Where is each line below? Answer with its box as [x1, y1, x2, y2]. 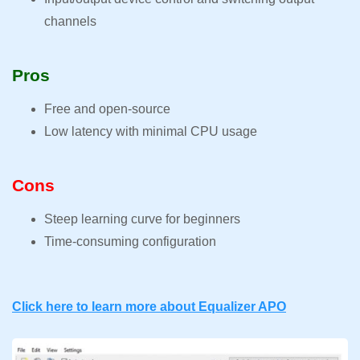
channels [44, 14, 100, 29]
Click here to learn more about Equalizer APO [12, 300, 286, 314]
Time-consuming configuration [44, 235, 219, 249]
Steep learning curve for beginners [44, 212, 243, 227]
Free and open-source [44, 102, 170, 117]
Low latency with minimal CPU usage [44, 125, 260, 139]
